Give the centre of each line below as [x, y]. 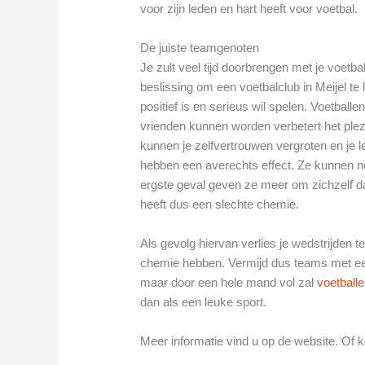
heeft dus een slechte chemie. [220, 204]
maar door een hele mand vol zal [229, 282]
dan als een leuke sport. [204, 301]
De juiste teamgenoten [200, 47]
